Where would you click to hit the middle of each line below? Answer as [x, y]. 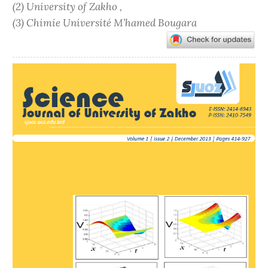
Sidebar [30, 87]
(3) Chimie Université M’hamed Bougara [105, 22]
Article [28, 71]
